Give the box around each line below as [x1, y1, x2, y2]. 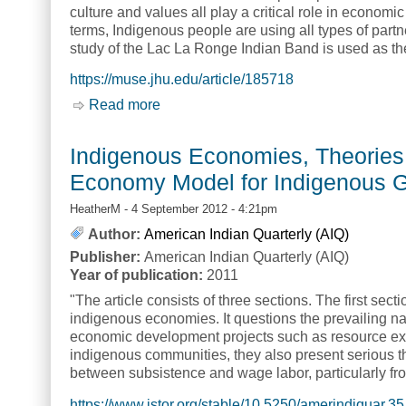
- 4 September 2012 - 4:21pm [121, 202, 277, 217]
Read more [89, 97, 160, 113]
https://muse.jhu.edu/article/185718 [70, 72, 294, 88]
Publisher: [70, 249, 144, 266]
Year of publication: [70, 267, 207, 284]
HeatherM [70, 202, 121, 217]
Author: [88, 227, 140, 243]
